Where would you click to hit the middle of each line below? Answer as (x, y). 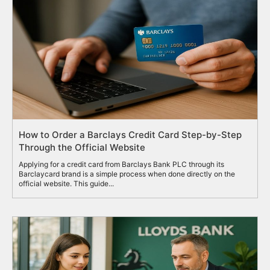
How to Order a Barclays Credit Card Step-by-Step (130, 135)
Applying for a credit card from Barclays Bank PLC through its (121, 165)
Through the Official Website (82, 148)
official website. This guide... (66, 184)
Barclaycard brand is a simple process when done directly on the (127, 174)
